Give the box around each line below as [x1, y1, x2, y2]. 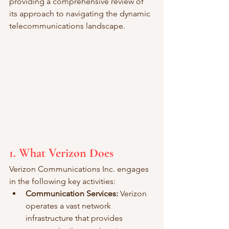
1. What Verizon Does [9, 145, 113, 161]
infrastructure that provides [26, 213, 125, 223]
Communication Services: [26, 188, 118, 198]
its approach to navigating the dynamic [9, 8, 152, 18]
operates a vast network [26, 200, 113, 211]
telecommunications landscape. [9, 20, 125, 31]
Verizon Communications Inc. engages [9, 164, 151, 174]
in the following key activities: [9, 176, 116, 186]
